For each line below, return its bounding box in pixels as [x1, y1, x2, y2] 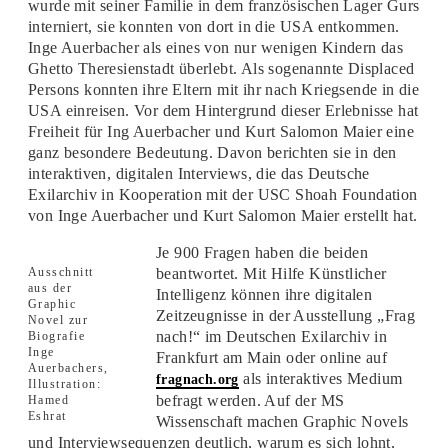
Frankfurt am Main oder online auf [155, 348, 388, 366]
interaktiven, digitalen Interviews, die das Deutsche [27, 164, 370, 182]
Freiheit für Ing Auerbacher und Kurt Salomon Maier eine [27, 122, 414, 140]
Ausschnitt [27, 264, 94, 279]
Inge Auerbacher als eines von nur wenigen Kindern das [27, 38, 404, 56]
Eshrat [27, 408, 67, 423]
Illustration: [27, 376, 102, 391]
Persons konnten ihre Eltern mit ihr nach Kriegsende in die [27, 80, 420, 98]
